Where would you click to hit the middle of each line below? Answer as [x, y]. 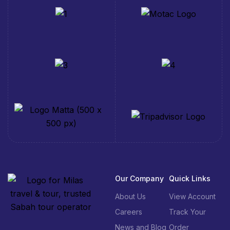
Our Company [139, 178]
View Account [192, 196]
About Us [130, 196]
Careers [129, 212]
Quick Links [189, 178]
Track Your [187, 212]
